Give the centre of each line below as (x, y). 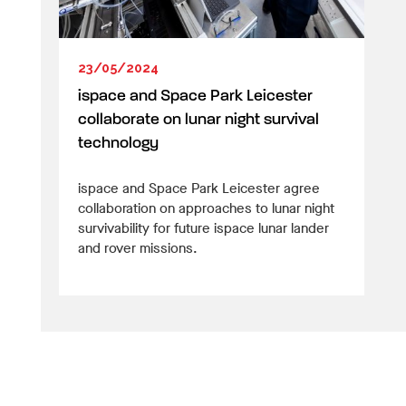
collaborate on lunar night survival (198, 120)
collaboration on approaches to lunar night (206, 208)
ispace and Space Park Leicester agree (199, 188)
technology (118, 143)
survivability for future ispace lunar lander (203, 228)
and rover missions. (138, 248)
